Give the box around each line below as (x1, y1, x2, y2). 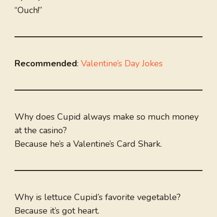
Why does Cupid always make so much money (15, 111, 199, 123)
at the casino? (15, 124, 67, 137)
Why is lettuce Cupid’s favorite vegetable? (15, 191, 181, 203)
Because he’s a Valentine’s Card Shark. (15, 138, 162, 150)
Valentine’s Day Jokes (81, 58, 163, 70)
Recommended (15, 58, 77, 70)
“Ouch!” (15, 4, 42, 16)
